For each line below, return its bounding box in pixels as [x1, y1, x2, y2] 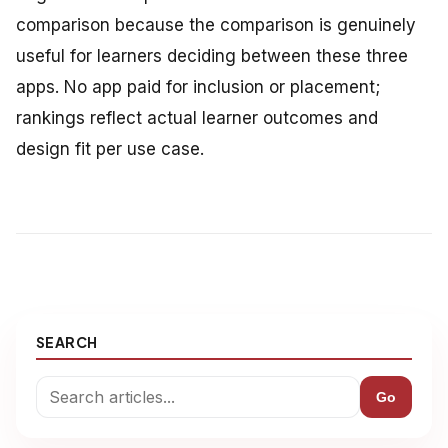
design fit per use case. [16, 139, 204, 160]
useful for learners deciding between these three [16, 46, 408, 67]
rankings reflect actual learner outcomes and [16, 108, 378, 129]
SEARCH [36, 333, 98, 352]
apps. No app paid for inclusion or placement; [16, 77, 380, 98]
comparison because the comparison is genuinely [16, 15, 416, 36]
